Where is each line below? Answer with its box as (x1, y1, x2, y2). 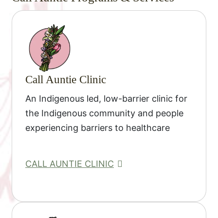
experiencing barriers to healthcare (25, 123, 170, 133)
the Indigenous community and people (25, 108, 183, 119)
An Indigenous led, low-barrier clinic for (25, 93, 187, 104)
